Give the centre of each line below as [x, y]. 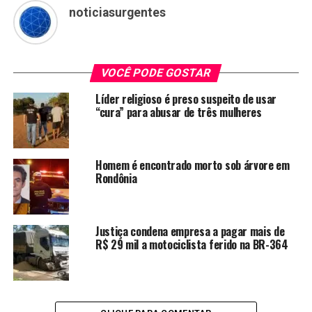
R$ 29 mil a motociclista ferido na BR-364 [192, 244]
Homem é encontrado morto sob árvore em [192, 165]
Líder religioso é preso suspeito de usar [186, 99]
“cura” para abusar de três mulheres [178, 112]
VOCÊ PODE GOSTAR [156, 72]
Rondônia [116, 178]
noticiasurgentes [117, 12]
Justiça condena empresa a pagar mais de [190, 231]
